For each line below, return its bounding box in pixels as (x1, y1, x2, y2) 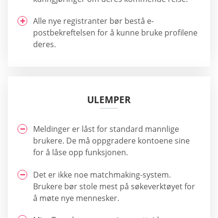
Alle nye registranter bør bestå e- (33, 16, 154, 27)
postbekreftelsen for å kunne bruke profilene (33, 27, 198, 38)
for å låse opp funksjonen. (33, 147, 128, 158)
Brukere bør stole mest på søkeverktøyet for (33, 181, 195, 192)
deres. (33, 39, 56, 50)
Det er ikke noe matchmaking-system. (33, 169, 171, 180)
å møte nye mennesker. (33, 192, 119, 203)
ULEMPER (87, 93, 131, 107)
